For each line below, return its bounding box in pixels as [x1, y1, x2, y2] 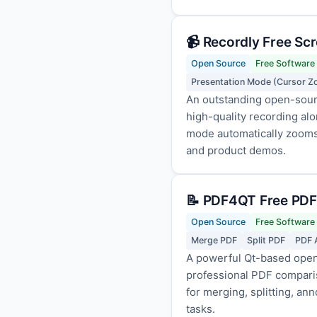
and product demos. [186, 144, 286, 157]
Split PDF [247, 235, 285, 246]
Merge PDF [191, 235, 237, 246]
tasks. [186, 302, 215, 316]
